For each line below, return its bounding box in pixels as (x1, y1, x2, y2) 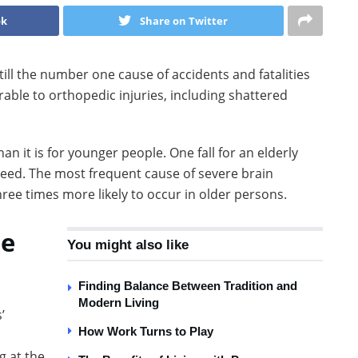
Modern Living (78, 295, 159, 309)
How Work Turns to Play (78, 324, 213, 338)
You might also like (67, 237, 189, 253)
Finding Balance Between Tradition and (78, 278, 297, 292)
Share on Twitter (140, 13, 229, 28)
